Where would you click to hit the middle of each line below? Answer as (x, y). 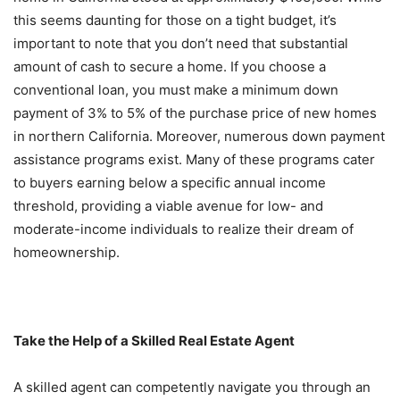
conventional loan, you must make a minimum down (176, 90)
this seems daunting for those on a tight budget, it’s (175, 20)
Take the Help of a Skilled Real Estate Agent (154, 341)
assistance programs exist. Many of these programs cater (194, 159)
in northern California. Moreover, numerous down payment (199, 136)
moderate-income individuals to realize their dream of (183, 229)
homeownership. (67, 252)
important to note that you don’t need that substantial (181, 43)
